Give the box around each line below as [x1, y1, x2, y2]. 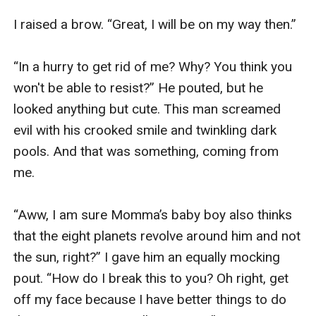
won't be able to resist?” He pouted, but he [13, 79, 264, 96]
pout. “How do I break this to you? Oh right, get [13, 269, 289, 286]
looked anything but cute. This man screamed [13, 100, 281, 117]
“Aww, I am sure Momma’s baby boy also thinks [13, 206, 293, 223]
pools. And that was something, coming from [13, 142, 279, 159]
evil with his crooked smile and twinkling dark [13, 121, 277, 138]
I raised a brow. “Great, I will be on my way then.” [13, 16, 297, 32]
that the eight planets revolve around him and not [13, 227, 301, 244]
